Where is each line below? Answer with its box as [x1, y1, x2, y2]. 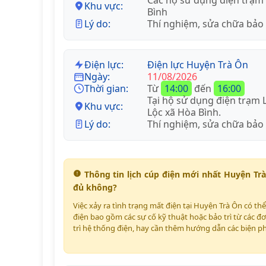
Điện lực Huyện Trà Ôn [147, 58, 248, 71]
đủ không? [73, 182, 117, 193]
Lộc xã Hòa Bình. [147, 106, 221, 119]
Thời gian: [84, 82, 128, 95]
